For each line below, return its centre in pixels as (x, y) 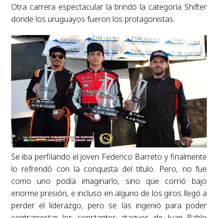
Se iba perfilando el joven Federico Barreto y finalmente (109, 157)
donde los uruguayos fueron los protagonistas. (93, 19)
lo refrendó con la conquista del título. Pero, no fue (109, 169)
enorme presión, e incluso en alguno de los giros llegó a (109, 193)
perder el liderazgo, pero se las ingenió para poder (109, 206)
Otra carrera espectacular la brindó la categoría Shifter (109, 7)
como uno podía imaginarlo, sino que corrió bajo (109, 181)
